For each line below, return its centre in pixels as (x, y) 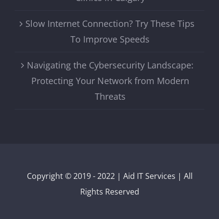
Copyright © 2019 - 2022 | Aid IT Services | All (109, 176)
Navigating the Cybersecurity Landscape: (110, 65)
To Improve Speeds (110, 39)
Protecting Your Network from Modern (110, 80)
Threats (110, 96)
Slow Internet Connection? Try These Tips (110, 23)
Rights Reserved (109, 191)
